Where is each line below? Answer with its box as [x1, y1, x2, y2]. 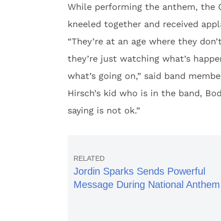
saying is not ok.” [68, 105, 140, 115]
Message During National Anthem [74, 179, 220, 190]
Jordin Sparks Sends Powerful [74, 166, 205, 177]
